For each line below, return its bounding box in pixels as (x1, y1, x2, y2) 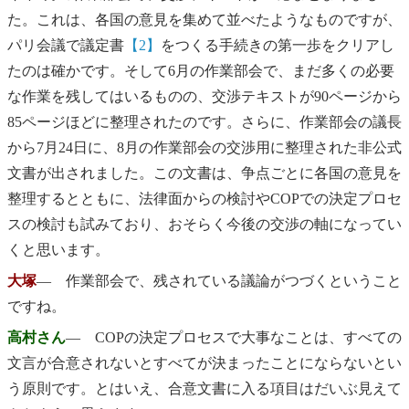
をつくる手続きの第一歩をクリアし (161, 37, 394, 53)
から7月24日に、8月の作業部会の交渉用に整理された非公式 (7, 139, 402, 155)
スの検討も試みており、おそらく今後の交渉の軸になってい (7, 215, 402, 232)
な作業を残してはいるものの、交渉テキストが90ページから (7, 88, 402, 104)
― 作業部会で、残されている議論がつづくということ (37, 273, 402, 289)
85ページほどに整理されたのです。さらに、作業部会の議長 (7, 113, 402, 130)
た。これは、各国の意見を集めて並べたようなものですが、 (7, 11, 402, 27)
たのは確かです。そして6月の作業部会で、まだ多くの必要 (7, 62, 394, 79)
